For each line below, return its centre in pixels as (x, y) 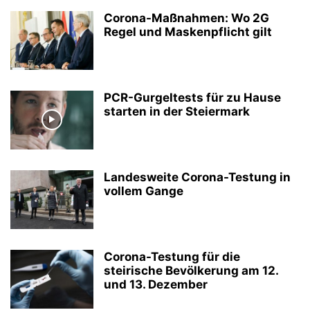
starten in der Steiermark (177, 111)
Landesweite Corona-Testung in (197, 177)
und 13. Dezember (156, 284)
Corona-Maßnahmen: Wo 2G (186, 18)
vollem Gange (144, 191)
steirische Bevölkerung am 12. (191, 270)
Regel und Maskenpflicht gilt (188, 31)
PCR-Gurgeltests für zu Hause (192, 97)
